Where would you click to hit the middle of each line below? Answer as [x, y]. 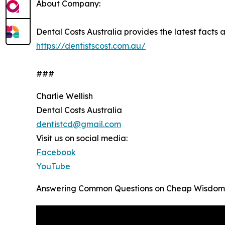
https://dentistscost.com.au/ [91, 45]
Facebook [56, 152]
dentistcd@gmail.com [79, 124]
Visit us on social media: [82, 138]
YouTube [53, 166]
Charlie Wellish [65, 96]
